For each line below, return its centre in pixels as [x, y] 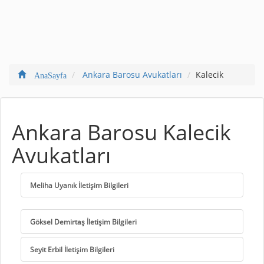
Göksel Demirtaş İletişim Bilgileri [83, 221]
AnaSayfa [46, 74]
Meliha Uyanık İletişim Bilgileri [79, 185]
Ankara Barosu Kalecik [121, 132]
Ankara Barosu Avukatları [132, 74]
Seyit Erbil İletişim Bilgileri [72, 249]
